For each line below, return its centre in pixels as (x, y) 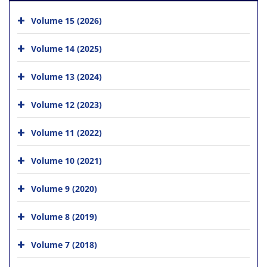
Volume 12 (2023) (66, 104)
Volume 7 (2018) (64, 244)
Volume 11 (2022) (66, 132)
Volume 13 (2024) (66, 76)
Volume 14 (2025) (66, 48)
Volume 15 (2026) (66, 20)
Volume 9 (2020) (64, 188)
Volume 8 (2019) (64, 216)
